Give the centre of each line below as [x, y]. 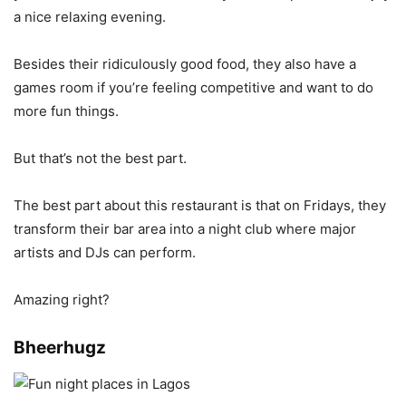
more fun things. [66, 111]
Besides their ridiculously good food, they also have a [185, 64]
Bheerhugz [60, 348]
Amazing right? [62, 300]
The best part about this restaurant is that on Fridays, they [200, 205]
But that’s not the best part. [100, 158]
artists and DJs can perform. [105, 252]
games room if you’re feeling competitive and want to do [193, 87]
